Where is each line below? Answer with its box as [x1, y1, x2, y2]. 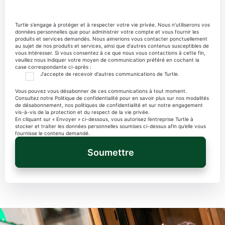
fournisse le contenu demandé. [15, 130, 90, 136]
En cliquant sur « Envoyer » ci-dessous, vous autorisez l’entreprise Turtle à [15, 116, 193, 122]
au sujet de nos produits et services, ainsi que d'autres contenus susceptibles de [15, 43, 209, 49]
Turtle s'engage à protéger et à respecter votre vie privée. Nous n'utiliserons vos [15, 22, 210, 28]
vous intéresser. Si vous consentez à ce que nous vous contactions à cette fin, [15, 50, 205, 56]
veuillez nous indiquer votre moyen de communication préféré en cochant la [15, 57, 199, 63]
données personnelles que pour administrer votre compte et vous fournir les [15, 29, 199, 35]
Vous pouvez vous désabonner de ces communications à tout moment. [15, 88, 187, 94]
